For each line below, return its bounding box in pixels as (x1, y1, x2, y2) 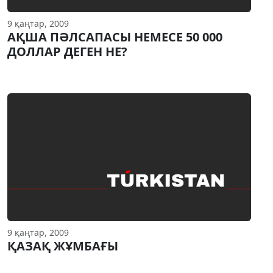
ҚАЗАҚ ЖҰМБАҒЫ (7, 238, 118, 255)
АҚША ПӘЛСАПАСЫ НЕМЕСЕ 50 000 (7, 29, 222, 46)
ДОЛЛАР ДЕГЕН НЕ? (7, 43, 127, 60)
